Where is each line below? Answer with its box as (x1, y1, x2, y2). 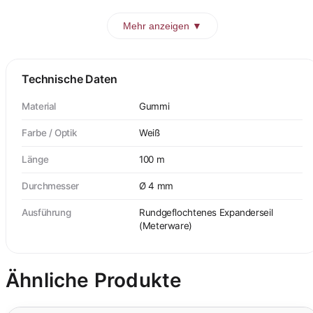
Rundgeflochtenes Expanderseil (139, 207, 273, 218)
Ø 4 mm (139, 180, 173, 191)
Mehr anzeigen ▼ (122, 20, 202, 31)
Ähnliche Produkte (6, 268, 182, 293)
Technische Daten (22, 72, 117, 86)
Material (22, 101, 57, 112)
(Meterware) (139, 220, 192, 231)
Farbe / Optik (22, 127, 78, 138)
